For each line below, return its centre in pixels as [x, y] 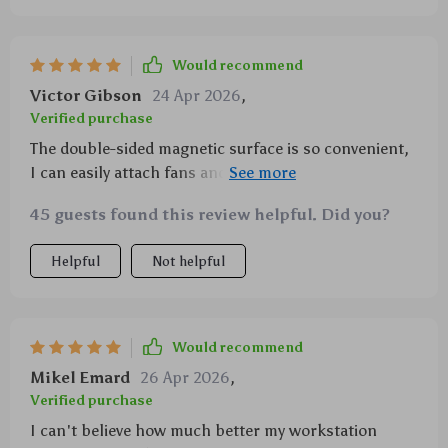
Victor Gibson [86, 95]
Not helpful [188, 261]
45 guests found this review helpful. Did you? [210, 214]
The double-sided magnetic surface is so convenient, [219, 148]
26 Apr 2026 [185, 377]
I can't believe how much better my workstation [203, 430]
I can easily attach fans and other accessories [194, 172]
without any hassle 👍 [108, 196]
